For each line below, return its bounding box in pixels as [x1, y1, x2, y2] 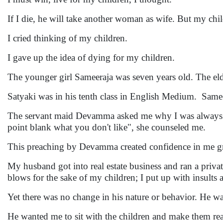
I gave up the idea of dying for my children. [7, 52, 177, 63]
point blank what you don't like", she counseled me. [7, 122, 208, 132]
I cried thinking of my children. [7, 33, 130, 43]
